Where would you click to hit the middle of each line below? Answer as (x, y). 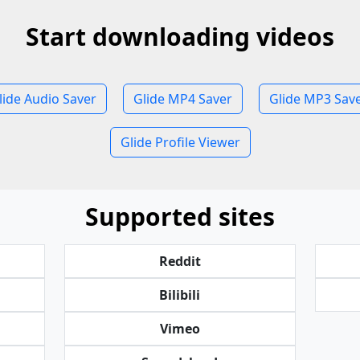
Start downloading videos (180, 37)
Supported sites (180, 217)
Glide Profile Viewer (180, 142)
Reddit (180, 261)
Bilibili (180, 295)
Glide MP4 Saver (183, 99)
